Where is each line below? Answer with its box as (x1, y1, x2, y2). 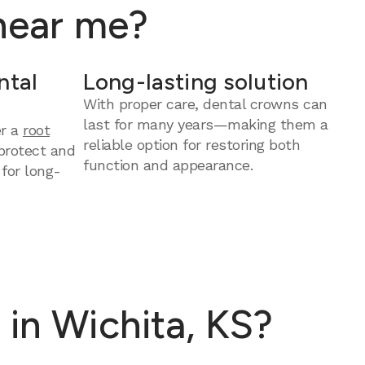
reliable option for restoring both (83, 136, 300, 153)
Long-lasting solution (83, 68, 309, 95)
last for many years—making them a (83, 116, 328, 133)
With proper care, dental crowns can (83, 95, 328, 112)
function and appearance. (83, 156, 253, 174)
